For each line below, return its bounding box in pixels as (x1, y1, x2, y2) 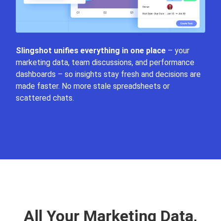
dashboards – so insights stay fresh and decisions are (16, 69, 201, 79)
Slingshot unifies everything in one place (16, 45, 166, 55)
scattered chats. (16, 93, 74, 103)
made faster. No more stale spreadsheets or (16, 81, 170, 91)
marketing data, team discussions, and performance (16, 57, 194, 67)
